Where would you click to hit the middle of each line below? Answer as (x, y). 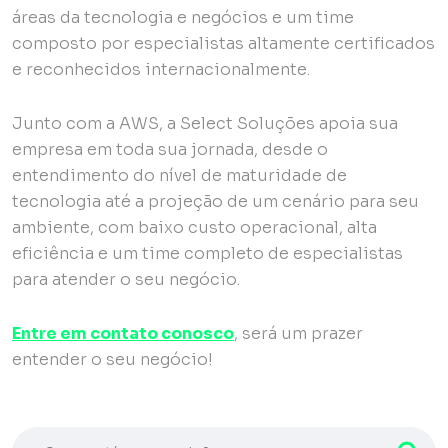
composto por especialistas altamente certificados (223, 43)
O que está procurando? (94, 435)
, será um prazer (298, 333)
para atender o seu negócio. (128, 279)
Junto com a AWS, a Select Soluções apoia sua (205, 123)
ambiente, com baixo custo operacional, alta (194, 227)
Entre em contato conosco (123, 333)
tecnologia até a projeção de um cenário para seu (215, 201)
